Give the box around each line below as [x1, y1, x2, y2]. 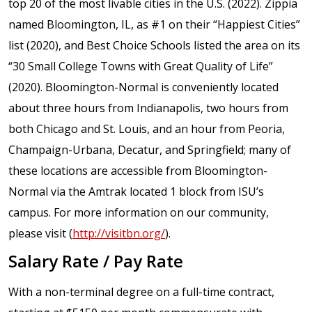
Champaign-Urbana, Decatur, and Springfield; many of [8, 141, 291, 157]
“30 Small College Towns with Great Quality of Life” [8, 58, 273, 74]
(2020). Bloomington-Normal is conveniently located [8, 79, 279, 95]
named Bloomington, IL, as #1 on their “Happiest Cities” [8, 16, 300, 32]
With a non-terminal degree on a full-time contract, [8, 283, 274, 299]
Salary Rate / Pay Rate [8, 249, 183, 272]
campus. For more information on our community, [8, 204, 269, 220]
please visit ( [8, 225, 72, 241]
